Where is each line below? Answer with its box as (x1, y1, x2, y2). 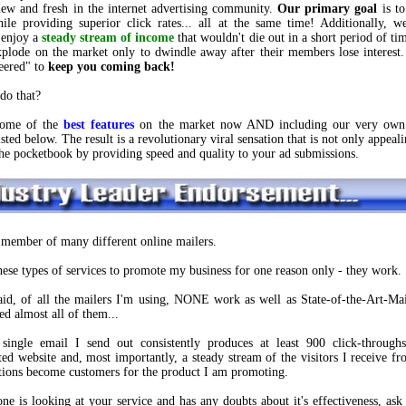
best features (63, 118, 135, 131)
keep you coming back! (48, 60, 175, 73)
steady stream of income (42, 31, 175, 44)
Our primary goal (277, 2, 378, 15)
